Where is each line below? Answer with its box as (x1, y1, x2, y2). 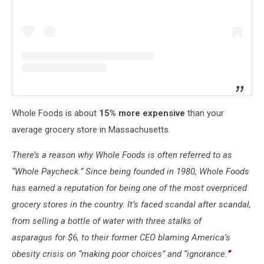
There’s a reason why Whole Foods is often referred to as (12, 149, 232, 160)
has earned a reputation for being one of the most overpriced (12, 182, 247, 193)
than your (185, 107, 224, 118)
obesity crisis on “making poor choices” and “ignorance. (12, 248, 227, 259)
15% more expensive (99, 107, 185, 118)
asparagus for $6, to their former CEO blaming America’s (12, 232, 230, 243)
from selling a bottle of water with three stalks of (12, 215, 202, 226)
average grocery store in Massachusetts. (12, 124, 170, 135)
